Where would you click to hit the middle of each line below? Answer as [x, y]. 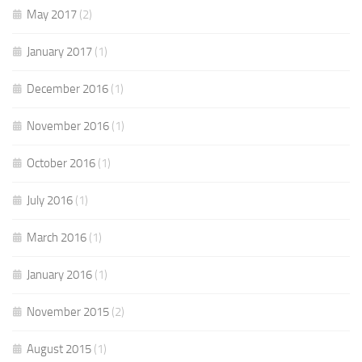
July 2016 [50, 200]
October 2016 [61, 163]
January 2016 [59, 275]
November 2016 [68, 126]
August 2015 [59, 349]
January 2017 [59, 52]
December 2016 [67, 89]
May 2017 [52, 15]
